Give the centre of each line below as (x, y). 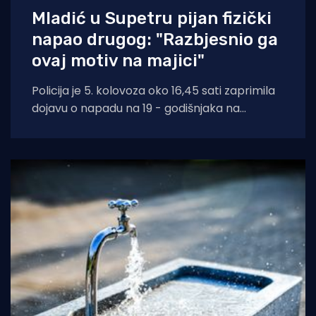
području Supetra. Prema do (109, 126)
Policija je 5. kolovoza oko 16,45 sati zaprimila (153, 91)
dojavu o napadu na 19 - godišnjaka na (136, 109)
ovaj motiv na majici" (118, 61)
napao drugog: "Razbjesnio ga (155, 40)
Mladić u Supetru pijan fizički (152, 19)
